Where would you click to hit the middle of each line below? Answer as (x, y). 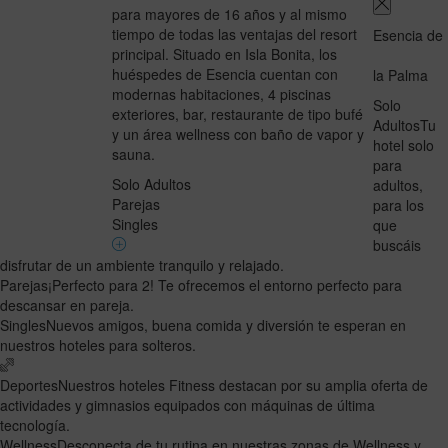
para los (399, 204)
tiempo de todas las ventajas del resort (234, 33)
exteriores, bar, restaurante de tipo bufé (237, 113)
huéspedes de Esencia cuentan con (225, 73)
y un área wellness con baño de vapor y (238, 133)
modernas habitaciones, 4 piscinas (221, 93)
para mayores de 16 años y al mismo (229, 13)
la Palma (401, 74)
